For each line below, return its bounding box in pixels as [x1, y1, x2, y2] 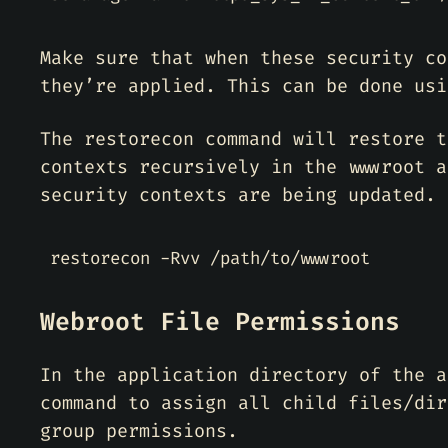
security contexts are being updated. [40, 183, 436, 207]
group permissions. [40, 419, 238, 443]
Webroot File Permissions [40, 305, 400, 338]
